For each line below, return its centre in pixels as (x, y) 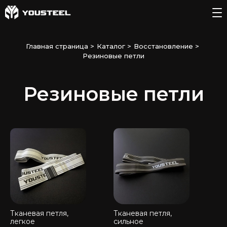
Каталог (111, 46)
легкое (23, 221)
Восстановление (163, 46)
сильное (128, 221)
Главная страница (57, 46)
